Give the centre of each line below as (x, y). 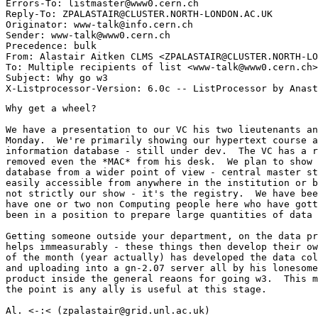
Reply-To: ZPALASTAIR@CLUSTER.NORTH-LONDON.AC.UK (139, 14)
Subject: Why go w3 (57, 78)
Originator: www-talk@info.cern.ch (99, 25)
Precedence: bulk (51, 46)
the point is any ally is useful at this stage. (136, 290)
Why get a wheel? (51, 109)
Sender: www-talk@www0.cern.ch (88, 35)
